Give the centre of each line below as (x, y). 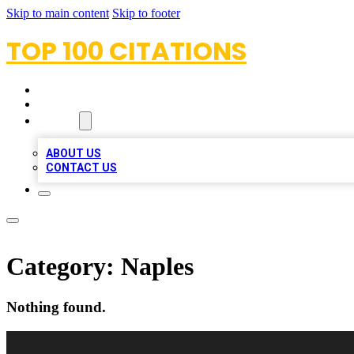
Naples (157, 267)
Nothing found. (56, 307)
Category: (64, 267)
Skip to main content (58, 13)
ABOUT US (73, 153)
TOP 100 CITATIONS (126, 51)
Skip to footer (146, 13)
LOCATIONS (72, 104)
